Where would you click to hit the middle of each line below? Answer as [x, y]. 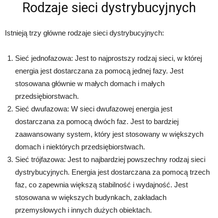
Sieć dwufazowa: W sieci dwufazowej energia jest [94, 109]
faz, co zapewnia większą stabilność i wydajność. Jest [101, 184]
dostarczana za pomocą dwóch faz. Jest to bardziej [97, 121]
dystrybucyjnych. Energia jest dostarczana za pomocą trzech [112, 172]
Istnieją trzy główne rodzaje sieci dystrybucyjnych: [84, 33]
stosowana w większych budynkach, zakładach [91, 197]
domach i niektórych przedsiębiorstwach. [80, 146]
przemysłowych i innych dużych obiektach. [83, 210]
